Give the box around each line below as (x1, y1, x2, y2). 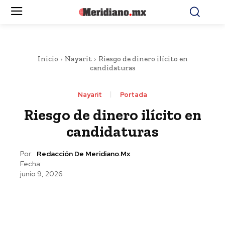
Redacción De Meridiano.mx (37, 149, 130, 159)
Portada (120, 90, 147, 99)
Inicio (37, 54, 58, 63)
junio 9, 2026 (20, 169, 63, 179)
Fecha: (20, 159, 42, 168)
